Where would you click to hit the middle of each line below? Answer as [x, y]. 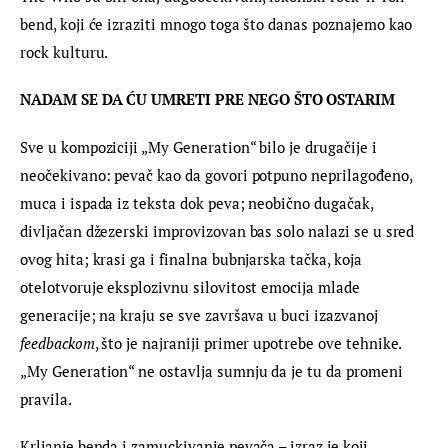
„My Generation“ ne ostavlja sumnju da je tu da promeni [213, 370]
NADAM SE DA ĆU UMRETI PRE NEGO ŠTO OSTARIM [210, 99]
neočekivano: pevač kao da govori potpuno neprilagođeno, [218, 174]
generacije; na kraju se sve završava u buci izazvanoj [201, 314]
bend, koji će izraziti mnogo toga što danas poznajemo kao [218, 23]
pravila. [46, 398]
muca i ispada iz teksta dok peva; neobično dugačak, [198, 202]
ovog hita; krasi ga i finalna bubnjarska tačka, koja [193, 258]
